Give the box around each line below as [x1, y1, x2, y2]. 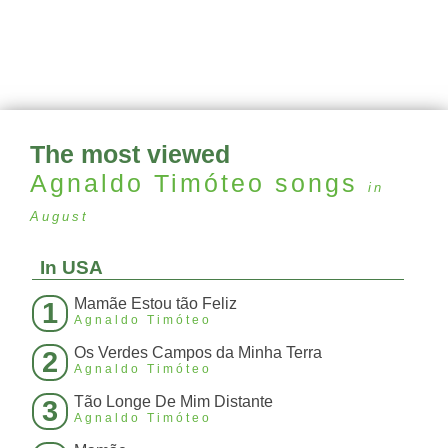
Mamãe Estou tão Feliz [74, 295, 237, 313]
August [30, 209, 89, 225]
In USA [40, 257, 103, 279]
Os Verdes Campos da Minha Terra [74, 344, 322, 362]
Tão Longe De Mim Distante [74, 393, 273, 411]
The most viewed [30, 140, 230, 169]
